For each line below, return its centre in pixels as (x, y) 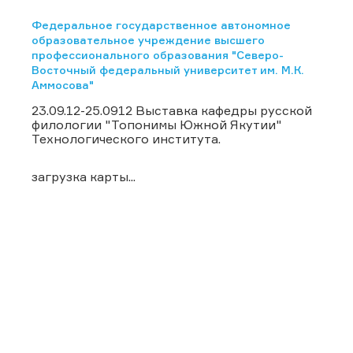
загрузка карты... (84, 176)
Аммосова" (63, 84)
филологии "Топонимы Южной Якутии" (156, 124)
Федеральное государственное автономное (161, 24)
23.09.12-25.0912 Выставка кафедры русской (172, 110)
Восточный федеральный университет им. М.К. (168, 69)
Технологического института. (126, 138)
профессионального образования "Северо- (158, 54)
